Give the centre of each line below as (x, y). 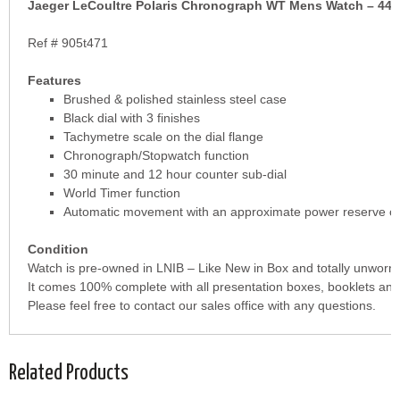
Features (54, 81)
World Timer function (122, 193)
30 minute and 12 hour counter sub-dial (175, 175)
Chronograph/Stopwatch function (156, 156)
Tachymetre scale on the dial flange (163, 137)
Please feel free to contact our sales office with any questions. (202, 306)
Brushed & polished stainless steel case (175, 100)
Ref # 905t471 (68, 43)
